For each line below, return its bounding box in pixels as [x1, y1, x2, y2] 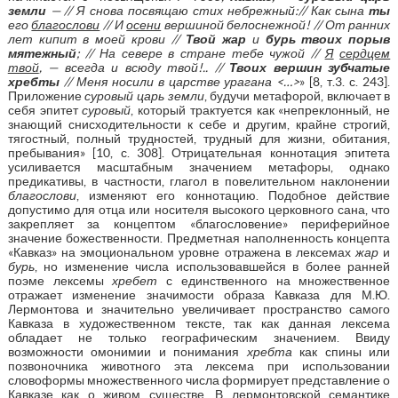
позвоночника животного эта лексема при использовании [7, 358, 391, 373]
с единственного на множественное [157, 273, 391, 288]
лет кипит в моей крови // [7, 31, 186, 46]
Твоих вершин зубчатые [229, 60, 391, 75]
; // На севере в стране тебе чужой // [76, 45, 325, 60]
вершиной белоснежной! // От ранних [161, 17, 391, 32]
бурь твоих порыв [265, 31, 391, 46]
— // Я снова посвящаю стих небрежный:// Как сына [45, 3, 370, 18]
